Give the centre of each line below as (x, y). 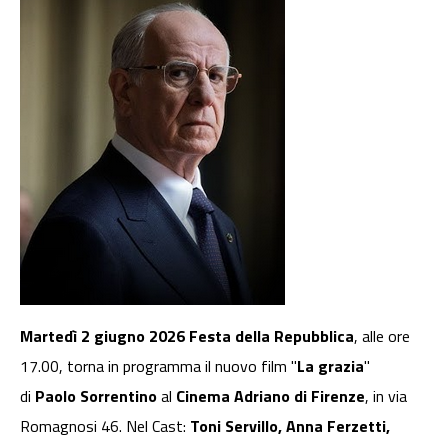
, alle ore (382, 336)
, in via (386, 396)
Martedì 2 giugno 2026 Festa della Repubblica (187, 336)
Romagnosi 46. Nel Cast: (105, 426)
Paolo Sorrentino (96, 396)
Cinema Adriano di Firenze (270, 396)
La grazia (330, 366)
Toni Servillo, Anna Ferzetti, (290, 426)
